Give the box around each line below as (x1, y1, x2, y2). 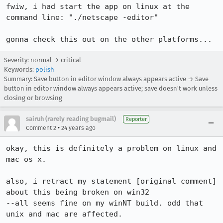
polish (35, 66, 54, 73)
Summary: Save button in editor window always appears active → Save (4, 75, 209, 83)
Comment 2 (26, 124, 56, 131)
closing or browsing (4, 94, 62, 102)
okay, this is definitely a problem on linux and (6, 144, 217, 153)
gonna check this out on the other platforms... (6, 35, 212, 44)
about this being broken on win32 (6, 188, 149, 197)
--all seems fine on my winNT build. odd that (6, 199, 203, 208)
